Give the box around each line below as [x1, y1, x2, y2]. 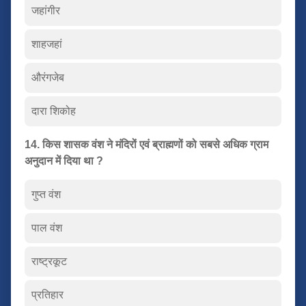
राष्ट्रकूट [31, 255, 67, 267]
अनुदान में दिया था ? [25, 154, 103, 167]
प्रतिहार [31, 288, 64, 301]
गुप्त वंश [31, 188, 61, 200]
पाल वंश [31, 221, 62, 234]
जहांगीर [31, 4, 60, 16]
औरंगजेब [31, 71, 64, 83]
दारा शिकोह [31, 105, 76, 117]
